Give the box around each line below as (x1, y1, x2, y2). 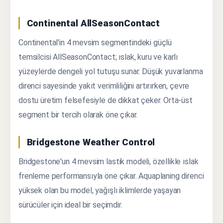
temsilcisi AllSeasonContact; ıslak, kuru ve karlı (18, 52, 178, 62)
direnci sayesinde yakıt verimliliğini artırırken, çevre (18, 81, 190, 91)
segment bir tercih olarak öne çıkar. (18, 110, 138, 120)
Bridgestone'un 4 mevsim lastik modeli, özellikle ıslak (18, 157, 199, 167)
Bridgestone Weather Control (26, 137, 155, 148)
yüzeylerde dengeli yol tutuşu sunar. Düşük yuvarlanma (18, 67, 203, 77)
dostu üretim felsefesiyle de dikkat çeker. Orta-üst (18, 96, 193, 106)
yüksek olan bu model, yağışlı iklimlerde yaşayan (18, 186, 181, 196)
